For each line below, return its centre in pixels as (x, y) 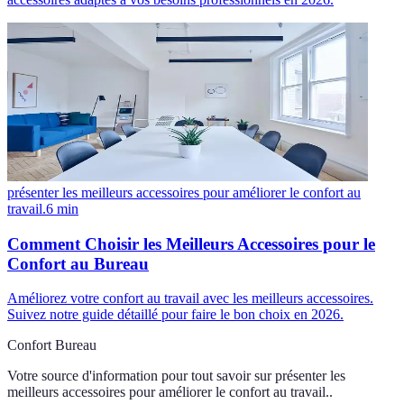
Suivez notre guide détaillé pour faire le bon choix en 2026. (175, 315)
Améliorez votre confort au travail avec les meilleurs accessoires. (190, 298)
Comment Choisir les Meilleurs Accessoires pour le (191, 243)
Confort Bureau (52, 345)
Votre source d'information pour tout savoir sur (139, 376)
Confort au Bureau (78, 263)
